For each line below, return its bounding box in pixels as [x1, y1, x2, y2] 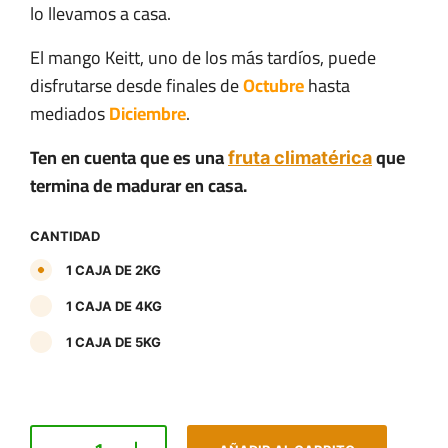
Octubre [243, 68, 304, 102]
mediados [30, 96, 109, 130]
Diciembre [109, 96, 186, 130]
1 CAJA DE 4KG [66, 297, 162, 314]
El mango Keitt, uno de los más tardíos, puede [30, 40, 376, 74]
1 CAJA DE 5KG [66, 333, 161, 350]
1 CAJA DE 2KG [66, 261, 161, 278]
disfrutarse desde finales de [30, 68, 243, 102]
